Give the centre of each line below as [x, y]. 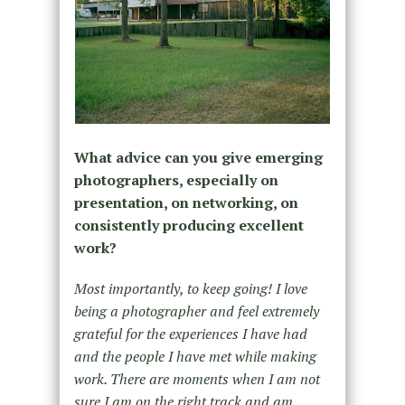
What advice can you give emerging [198, 158]
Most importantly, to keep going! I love [190, 289]
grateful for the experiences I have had [190, 334]
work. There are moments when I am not [197, 379]
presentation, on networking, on [186, 203]
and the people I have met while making [195, 357]
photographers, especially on [176, 180]
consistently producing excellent [188, 226]
